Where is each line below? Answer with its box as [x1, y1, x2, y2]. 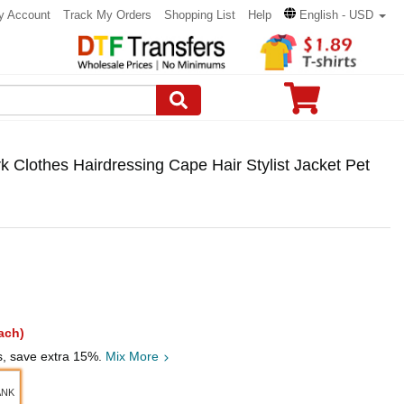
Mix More [106, 349, 162, 363]
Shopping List [164, 8, 235, 22]
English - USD [299, 8, 373, 22]
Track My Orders [63, 8, 151, 22]
